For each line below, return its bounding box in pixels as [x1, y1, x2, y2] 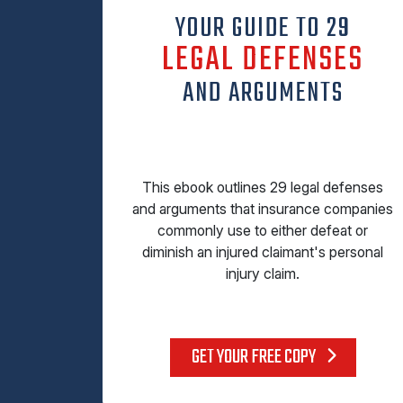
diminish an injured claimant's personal [142, 243, 383, 262]
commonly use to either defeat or [157, 221, 368, 240]
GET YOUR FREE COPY [191, 342, 318, 373]
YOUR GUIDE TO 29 [175, 8, 351, 50]
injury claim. [226, 264, 300, 283]
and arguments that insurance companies [132, 200, 393, 219]
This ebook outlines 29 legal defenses [142, 178, 383, 197]
